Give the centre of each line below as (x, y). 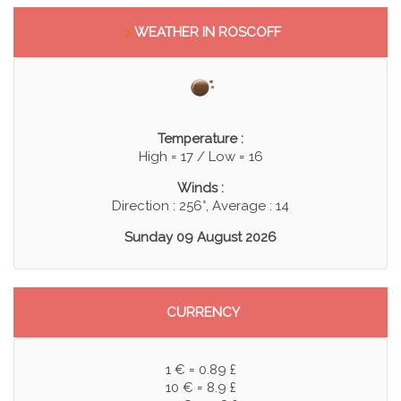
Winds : (200, 188)
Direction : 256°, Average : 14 (200, 206)
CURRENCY (203, 313)
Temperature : (200, 139)
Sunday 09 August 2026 (200, 238)
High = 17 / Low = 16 (200, 157)
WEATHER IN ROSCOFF (206, 33)
